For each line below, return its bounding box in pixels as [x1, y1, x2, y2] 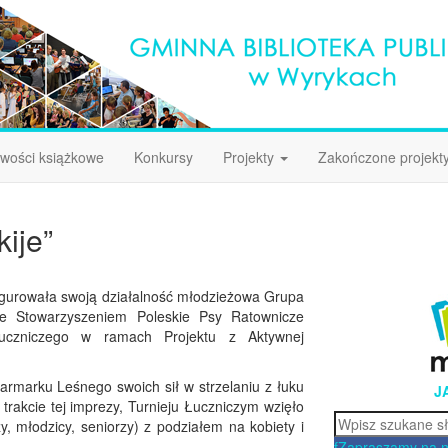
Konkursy [134, 147, 193, 167]
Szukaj [333, 410, 378, 430]
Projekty [223, 147, 278, 167]
